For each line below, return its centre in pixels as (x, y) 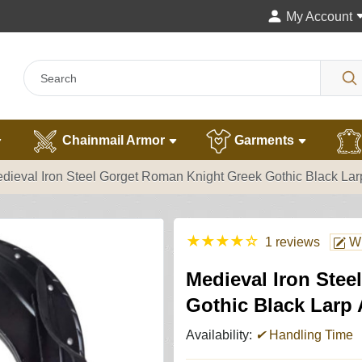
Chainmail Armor (114, 141)
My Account (319, 17)
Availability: (221, 335)
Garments (264, 141)
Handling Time (309, 335)
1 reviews (293, 242)
